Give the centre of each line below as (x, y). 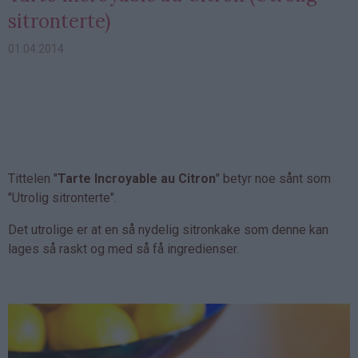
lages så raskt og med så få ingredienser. (123, 249)
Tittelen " (33, 178)
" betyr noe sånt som (273, 178)
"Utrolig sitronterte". (62, 197)
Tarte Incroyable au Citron (137, 178)
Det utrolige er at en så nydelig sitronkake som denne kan (168, 229)
